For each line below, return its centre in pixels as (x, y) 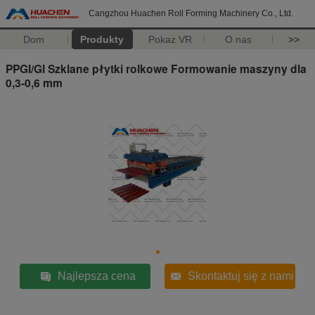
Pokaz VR (171, 39)
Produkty (102, 39)
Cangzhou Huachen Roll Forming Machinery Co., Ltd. (191, 13)
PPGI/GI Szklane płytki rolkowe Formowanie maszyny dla (156, 68)
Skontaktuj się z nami (241, 276)
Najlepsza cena (96, 276)
